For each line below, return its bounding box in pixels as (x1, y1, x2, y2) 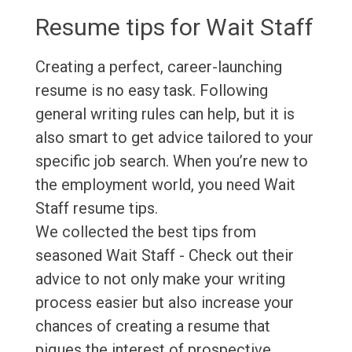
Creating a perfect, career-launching (35, 57, 282, 77)
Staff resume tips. (35, 199, 158, 218)
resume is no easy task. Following (35, 81, 268, 101)
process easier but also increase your (35, 293, 294, 313)
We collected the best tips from (35, 222, 256, 242)
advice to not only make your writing (35, 269, 285, 289)
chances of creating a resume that (35, 317, 270, 336)
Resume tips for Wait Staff (35, 13, 313, 42)
